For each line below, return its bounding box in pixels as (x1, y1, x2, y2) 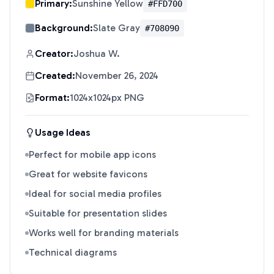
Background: (35, 22, 93, 34)
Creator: (35, 48, 73, 59)
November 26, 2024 (75, 70, 158, 81)
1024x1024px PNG (70, 92, 144, 103)
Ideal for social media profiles (29, 188, 161, 199)
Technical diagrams (29, 246, 117, 258)
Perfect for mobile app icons (29, 149, 156, 160)
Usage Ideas (35, 127, 91, 138)
